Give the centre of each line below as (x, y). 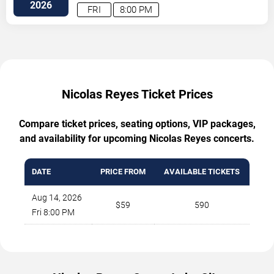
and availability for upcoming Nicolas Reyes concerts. (137, 138)
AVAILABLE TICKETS (202, 171)
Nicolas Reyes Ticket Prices (137, 94)
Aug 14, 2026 (57, 197)
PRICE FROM (123, 171)
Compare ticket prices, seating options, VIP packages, (137, 124)
